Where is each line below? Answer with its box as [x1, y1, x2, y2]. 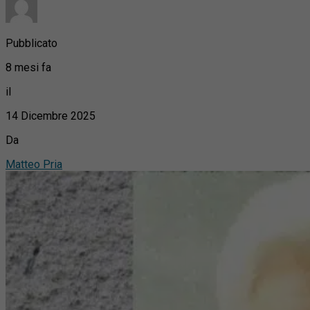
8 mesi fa [6, 60, 51, 74]
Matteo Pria [6, 157, 62, 171]
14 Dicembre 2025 [6, 109, 95, 122]
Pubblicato [6, 36, 57, 50]
